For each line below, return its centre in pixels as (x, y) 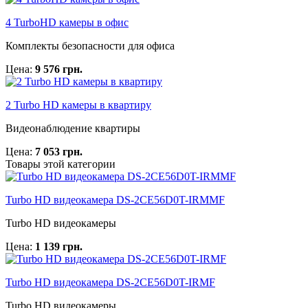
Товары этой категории (60, 164)
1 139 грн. (59, 247)
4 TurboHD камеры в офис (67, 23)
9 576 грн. (59, 69)
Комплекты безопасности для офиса (90, 46)
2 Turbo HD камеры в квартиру (78, 105)
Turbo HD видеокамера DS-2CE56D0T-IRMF (110, 283)
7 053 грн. (59, 152)
